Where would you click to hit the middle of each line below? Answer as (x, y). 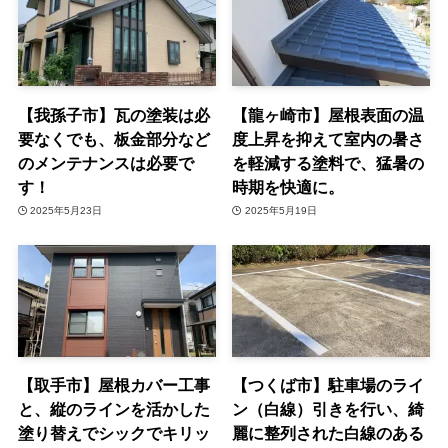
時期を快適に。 (288, 186)
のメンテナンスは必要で (105, 162)
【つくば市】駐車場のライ (328, 384)
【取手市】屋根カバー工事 (113, 384)
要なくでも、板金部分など (113, 138)
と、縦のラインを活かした (113, 408)
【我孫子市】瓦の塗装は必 (113, 114)
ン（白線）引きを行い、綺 (328, 408)
